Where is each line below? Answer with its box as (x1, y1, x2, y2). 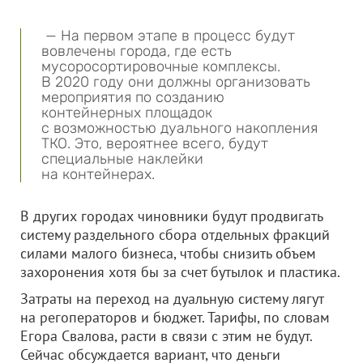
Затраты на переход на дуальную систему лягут (20, 289, 323, 308)
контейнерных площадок (41, 104, 212, 122)
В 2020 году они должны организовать (41, 73, 310, 91)
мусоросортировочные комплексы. (41, 58, 280, 75)
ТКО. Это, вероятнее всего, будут (41, 135, 268, 152)
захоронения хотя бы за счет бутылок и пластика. (20, 263, 340, 281)
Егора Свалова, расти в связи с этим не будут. (20, 327, 312, 345)
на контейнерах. (41, 165, 155, 183)
